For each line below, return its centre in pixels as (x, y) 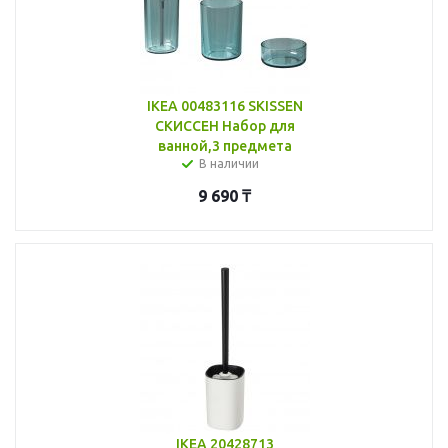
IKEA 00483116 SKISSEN (224, 105)
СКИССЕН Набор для (224, 125)
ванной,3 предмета (224, 145)
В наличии (228, 163)
